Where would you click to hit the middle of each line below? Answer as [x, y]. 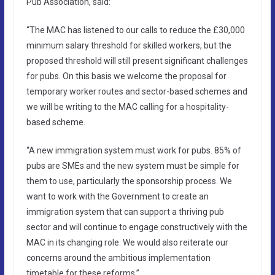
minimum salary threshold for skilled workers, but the [129, 45]
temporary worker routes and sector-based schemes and [137, 91]
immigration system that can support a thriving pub [125, 211]
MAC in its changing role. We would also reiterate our [127, 242]
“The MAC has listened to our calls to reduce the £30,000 [135, 30]
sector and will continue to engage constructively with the [137, 227]
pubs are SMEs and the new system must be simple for [133, 165]
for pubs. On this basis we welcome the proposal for [126, 76]
